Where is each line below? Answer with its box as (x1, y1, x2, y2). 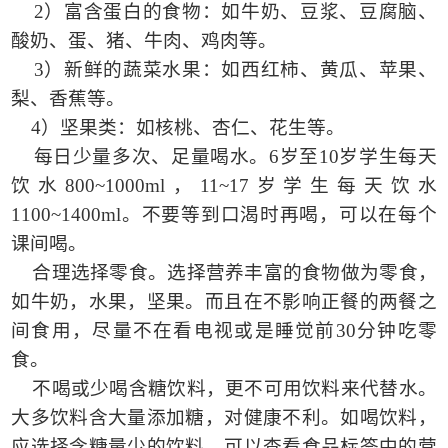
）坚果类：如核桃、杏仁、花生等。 (41, 117, 346, 139)
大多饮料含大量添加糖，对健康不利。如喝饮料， (11, 407, 437, 429)
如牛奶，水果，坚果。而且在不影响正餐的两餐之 (11, 291, 437, 313)
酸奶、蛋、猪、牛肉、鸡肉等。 (11, 30, 278, 52)
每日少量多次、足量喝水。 (33, 146, 269, 168)
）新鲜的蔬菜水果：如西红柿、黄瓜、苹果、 (43, 59, 437, 81)
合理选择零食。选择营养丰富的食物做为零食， (32, 262, 437, 284)
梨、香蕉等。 (11, 88, 126, 110)
